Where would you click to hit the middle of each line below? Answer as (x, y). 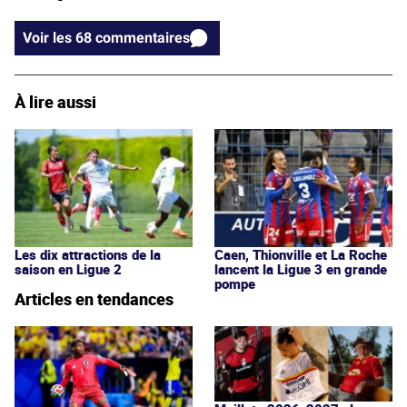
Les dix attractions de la (88, 254)
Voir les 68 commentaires (143, 37)
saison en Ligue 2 (68, 268)
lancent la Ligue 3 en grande (301, 268)
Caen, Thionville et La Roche (301, 254)
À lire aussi (55, 101)
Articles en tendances (94, 298)
